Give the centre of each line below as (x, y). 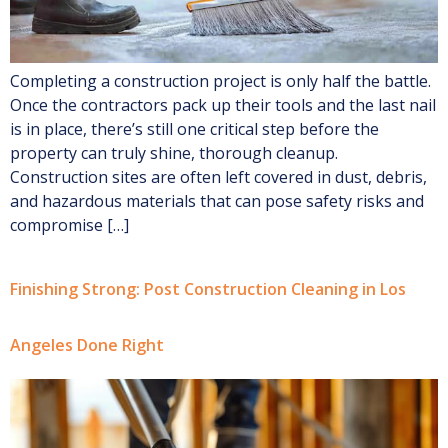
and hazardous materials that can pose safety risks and (217, 200)
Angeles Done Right (87, 345)
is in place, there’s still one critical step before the (194, 128)
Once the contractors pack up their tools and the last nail (223, 104)
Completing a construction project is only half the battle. (220, 80)
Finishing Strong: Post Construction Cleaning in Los (208, 289)
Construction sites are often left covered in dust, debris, (218, 176)
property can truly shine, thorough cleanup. (174, 152)
